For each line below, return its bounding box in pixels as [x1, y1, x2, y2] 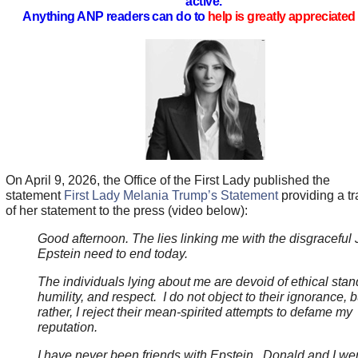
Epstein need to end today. [37, 247, 188, 261]
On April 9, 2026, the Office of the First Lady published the [5, 173, 330, 188]
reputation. [37, 320, 101, 335]
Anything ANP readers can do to [22, 10, 208, 24]
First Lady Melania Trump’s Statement [63, 189, 278, 203]
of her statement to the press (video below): [5, 204, 248, 218]
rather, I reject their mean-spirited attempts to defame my [37, 305, 352, 320]
